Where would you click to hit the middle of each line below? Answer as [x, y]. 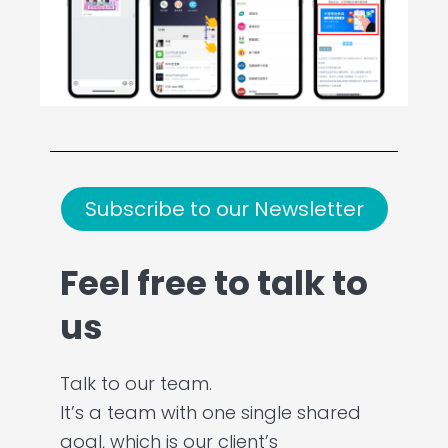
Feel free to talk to [214, 283]
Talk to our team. [136, 384]
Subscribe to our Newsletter [224, 209]
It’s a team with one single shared [210, 413]
